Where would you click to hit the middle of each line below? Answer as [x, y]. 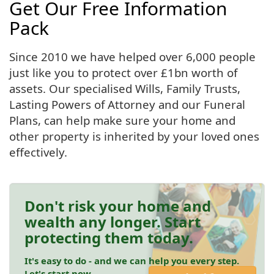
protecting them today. [109, 237]
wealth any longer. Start [113, 221]
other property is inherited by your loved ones [134, 136]
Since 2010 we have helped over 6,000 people [132, 56]
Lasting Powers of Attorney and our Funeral [127, 104]
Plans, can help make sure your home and [122, 120]
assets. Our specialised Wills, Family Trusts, [125, 88]
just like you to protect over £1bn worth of [123, 72]
